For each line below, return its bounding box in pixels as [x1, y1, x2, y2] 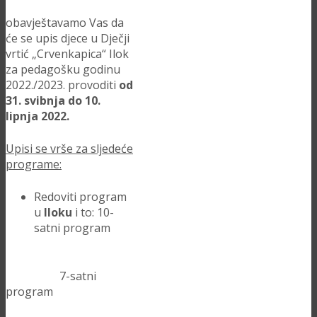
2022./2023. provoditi [6, 77, 119, 93]
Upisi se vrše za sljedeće [6, 141, 133, 156]
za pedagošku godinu [6, 62, 120, 77]
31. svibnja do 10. [6, 93, 100, 108]
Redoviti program [34, 189, 127, 204]
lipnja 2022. [6, 108, 69, 124]
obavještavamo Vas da [6, 15, 124, 30]
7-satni [6, 268, 96, 284]
